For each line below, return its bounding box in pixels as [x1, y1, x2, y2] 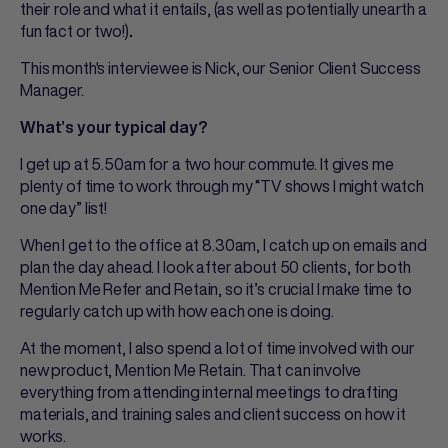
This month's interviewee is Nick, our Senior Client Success [20, 56, 421, 80]
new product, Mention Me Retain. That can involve [20, 358, 362, 382]
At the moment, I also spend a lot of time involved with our [20, 336, 415, 360]
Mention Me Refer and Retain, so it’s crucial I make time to [20, 277, 412, 301]
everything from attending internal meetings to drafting [20, 380, 399, 404]
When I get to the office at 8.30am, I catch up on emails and [20, 233, 427, 257]
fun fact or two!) [20, 19, 129, 43]
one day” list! [20, 196, 108, 220]
